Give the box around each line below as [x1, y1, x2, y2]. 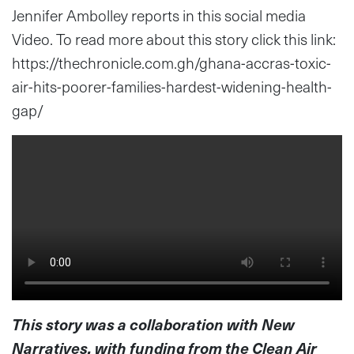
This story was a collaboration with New [12, 312, 295, 336]
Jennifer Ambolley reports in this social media [12, 3, 306, 27]
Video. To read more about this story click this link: [12, 27, 336, 51]
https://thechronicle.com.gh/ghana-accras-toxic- [12, 51, 331, 74]
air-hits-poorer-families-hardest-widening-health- [12, 74, 332, 98]
